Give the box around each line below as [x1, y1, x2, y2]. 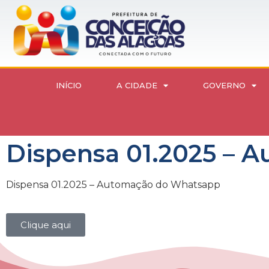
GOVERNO [203, 80, 246, 91]
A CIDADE [116, 80, 157, 91]
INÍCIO [56, 80, 82, 91]
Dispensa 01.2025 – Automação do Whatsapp [6, 179, 220, 191]
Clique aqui [20, 219, 71, 231]
